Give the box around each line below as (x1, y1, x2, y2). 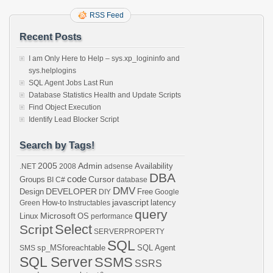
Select (55, 222, 92, 237)
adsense (104, 162, 133, 171)
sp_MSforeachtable (37, 243, 105, 252)
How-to (42, 198, 66, 207)
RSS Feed (90, 11, 124, 19)
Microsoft (40, 211, 76, 221)
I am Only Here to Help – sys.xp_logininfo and (29, 54, 180, 63)
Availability (135, 161, 173, 171)
